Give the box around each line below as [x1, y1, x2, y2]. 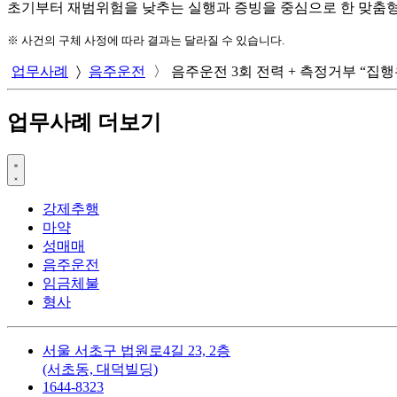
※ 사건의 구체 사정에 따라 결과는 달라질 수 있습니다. [7, 33, 284, 47]
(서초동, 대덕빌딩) [43, 361, 158, 377]
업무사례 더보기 [7, 110, 161, 134]
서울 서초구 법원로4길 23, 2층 [43, 342, 230, 358]
